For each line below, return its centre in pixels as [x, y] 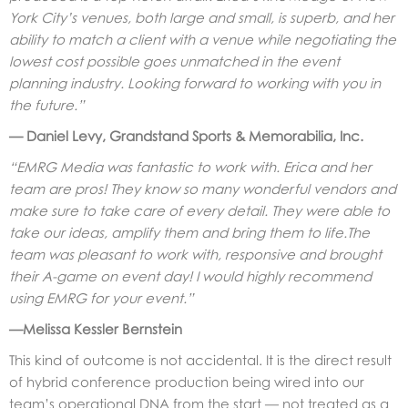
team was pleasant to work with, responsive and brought [195, 254]
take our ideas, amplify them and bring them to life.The [189, 232]
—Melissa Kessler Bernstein [96, 328]
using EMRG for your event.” [101, 297]
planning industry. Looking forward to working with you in [195, 82]
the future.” [46, 104]
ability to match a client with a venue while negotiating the [203, 39]
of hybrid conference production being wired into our [187, 381]
